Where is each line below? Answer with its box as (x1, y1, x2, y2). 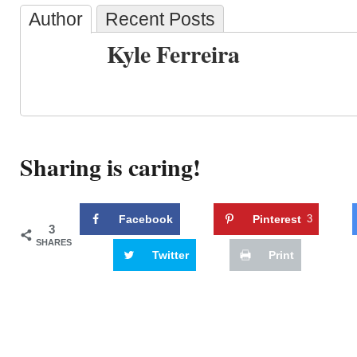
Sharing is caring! (20, 150, 201, 184)
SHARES (36, 237, 72, 247)
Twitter (152, 248, 189, 261)
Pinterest (253, 212, 301, 226)
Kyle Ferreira (107, 37, 240, 71)
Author (29, 9, 83, 29)
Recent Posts (105, 9, 215, 29)
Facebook (119, 212, 173, 226)
